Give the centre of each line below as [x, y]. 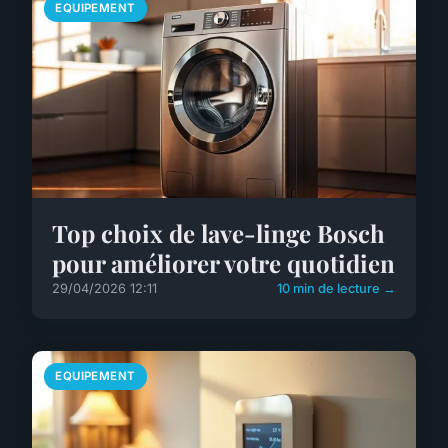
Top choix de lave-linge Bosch [218, 233]
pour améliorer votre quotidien [223, 263]
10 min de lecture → [336, 289]
